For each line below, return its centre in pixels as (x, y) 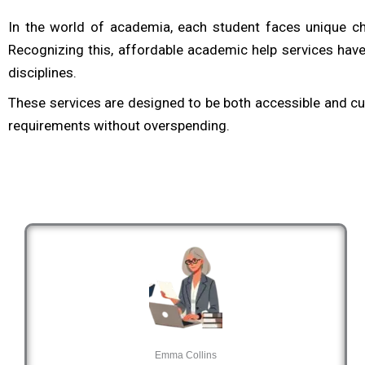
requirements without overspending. (119, 125)
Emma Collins (186, 355)
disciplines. (42, 73)
